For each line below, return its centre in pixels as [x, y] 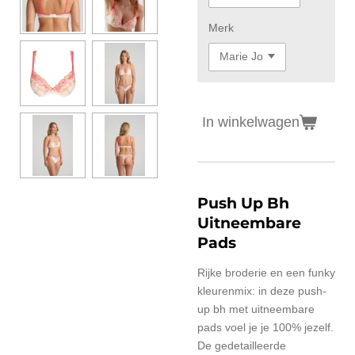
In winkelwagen [251, 122]
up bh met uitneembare [256, 309]
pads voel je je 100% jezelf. [265, 327]
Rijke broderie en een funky [266, 272]
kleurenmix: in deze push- [262, 290]
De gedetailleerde [242, 345]
